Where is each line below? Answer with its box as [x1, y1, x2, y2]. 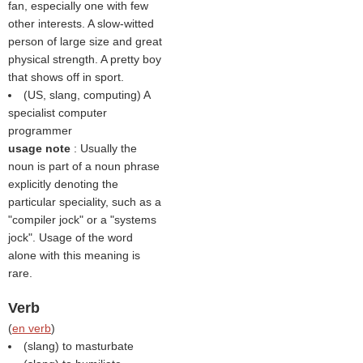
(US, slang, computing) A [23, 88, 150, 101]
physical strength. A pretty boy [8, 53, 161, 66]
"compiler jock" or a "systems [8, 213, 156, 226]
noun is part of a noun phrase [8, 160, 160, 173]
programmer [8, 124, 72, 137]
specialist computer [8, 106, 107, 119]
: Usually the [74, 142, 137, 155]
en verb [12, 322, 51, 335]
